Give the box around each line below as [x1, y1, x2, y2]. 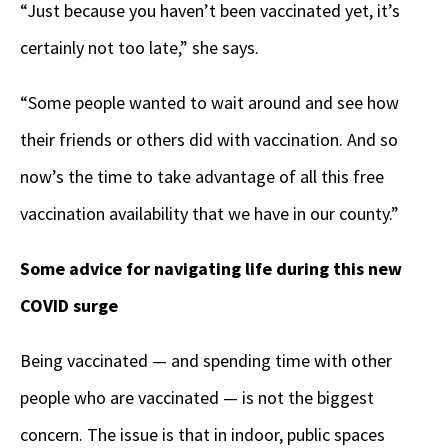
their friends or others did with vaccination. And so [20, 127, 398, 151]
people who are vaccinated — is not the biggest [20, 385, 374, 409]
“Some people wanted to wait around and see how [20, 90, 399, 114]
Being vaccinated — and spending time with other [20, 348, 392, 372]
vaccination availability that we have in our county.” [20, 201, 399, 225]
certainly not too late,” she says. [20, 35, 259, 59]
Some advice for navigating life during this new [20, 256, 402, 280]
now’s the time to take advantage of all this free [20, 164, 384, 188]
